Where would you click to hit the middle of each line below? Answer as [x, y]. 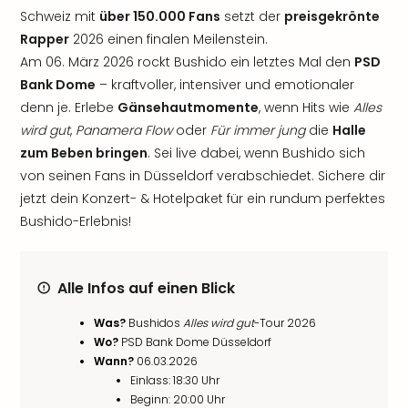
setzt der [252, 16]
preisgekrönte [332, 16]
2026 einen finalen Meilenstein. [168, 39]
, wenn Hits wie [306, 107]
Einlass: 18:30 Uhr [175, 380]
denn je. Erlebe [69, 107]
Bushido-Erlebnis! [76, 221]
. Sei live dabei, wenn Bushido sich [256, 153]
